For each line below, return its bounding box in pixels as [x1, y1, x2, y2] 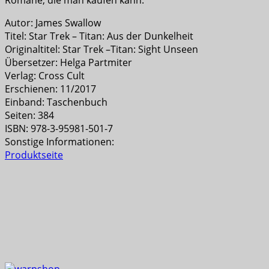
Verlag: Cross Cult [5, 68, 85, 82]
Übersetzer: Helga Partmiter [5, 55, 132, 69]
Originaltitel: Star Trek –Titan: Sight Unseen [5, 42, 198, 56]
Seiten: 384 [5, 108, 54, 122]
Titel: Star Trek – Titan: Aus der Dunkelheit [5, 29, 193, 43]
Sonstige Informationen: [5, 134, 114, 148]
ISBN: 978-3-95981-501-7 [5, 121, 113, 135]
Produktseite [5, 148, 63, 162]
